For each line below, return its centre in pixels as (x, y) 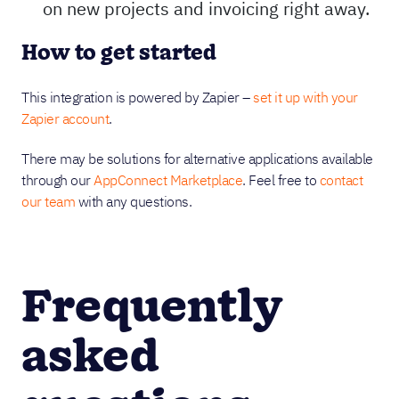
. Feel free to (281, 180)
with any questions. (133, 201)
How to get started (119, 54)
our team (48, 201)
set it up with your (305, 97)
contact (341, 180)
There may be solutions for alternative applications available (197, 159)
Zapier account (65, 118)
